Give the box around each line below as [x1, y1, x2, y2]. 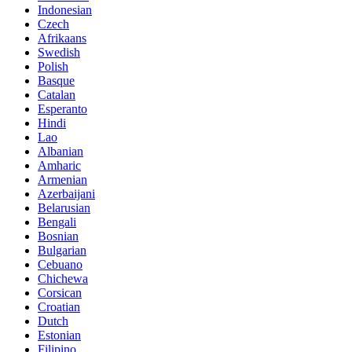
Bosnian [38, 229, 79, 243]
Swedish [38, 45, 80, 59]
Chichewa [38, 271, 88, 285]
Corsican [38, 285, 82, 299]
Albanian [38, 144, 83, 158]
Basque [38, 73, 75, 87]
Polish [38, 59, 68, 73]
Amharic [38, 158, 81, 172]
